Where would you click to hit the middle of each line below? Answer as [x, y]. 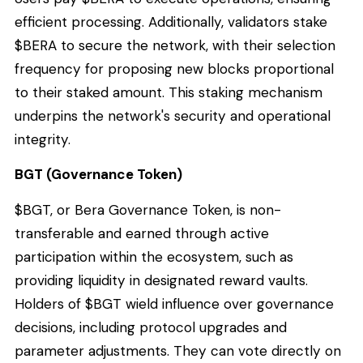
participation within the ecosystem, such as [154, 257]
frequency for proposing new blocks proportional [174, 68]
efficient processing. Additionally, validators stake [171, 21]
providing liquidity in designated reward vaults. [161, 281]
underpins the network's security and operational [173, 115]
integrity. [43, 139]
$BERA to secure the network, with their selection [175, 45]
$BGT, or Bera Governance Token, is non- [148, 210]
